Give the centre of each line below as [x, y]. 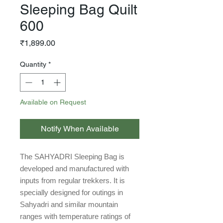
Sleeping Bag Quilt [79, 9]
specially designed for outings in [71, 192]
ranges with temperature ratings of [75, 216]
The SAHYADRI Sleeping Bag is [72, 157]
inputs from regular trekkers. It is [72, 180]
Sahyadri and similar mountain [69, 204]
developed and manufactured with [74, 168]
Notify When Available [80, 129]
